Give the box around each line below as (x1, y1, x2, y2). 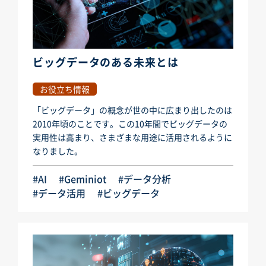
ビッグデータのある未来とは (33, 54, 179, 71)
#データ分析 (118, 172, 171, 186)
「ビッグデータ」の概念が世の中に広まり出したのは (33, 104, 232, 116)
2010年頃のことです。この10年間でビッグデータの (33, 118, 227, 130)
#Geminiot (59, 172, 106, 186)
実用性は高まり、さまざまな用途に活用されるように (33, 131, 232, 144)
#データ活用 (33, 186, 85, 201)
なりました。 (33, 145, 83, 157)
